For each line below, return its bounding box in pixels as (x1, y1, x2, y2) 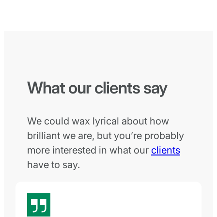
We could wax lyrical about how (27, 114, 169, 127)
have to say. (27, 158, 80, 170)
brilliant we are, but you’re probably (27, 129, 184, 141)
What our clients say (27, 78, 167, 98)
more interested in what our (27, 143, 151, 156)
